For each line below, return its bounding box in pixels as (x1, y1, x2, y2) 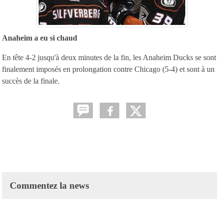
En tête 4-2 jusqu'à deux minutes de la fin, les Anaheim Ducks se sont (2, 53, 216, 62)
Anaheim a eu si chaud (2, 33, 77, 42)
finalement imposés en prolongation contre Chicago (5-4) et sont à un (2, 65, 215, 73)
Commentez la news (10, 180, 89, 191)
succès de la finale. (2, 76, 60, 85)
